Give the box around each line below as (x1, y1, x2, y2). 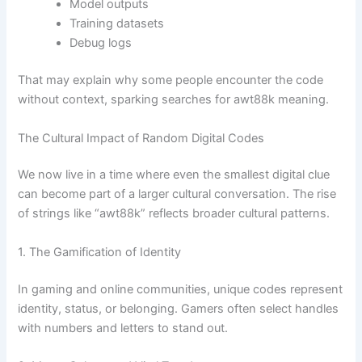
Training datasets (69, 16, 165, 32)
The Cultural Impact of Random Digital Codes (18, 130, 265, 145)
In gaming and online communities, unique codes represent (18, 281, 343, 297)
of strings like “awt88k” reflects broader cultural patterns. (18, 206, 330, 221)
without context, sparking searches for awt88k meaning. (18, 92, 330, 107)
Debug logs (69, 36, 133, 51)
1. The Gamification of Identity (18, 244, 182, 259)
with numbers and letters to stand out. (18, 320, 229, 335)
